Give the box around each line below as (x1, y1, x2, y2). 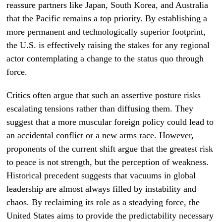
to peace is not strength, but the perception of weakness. (6, 157, 209, 167)
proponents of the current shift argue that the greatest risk (6, 144, 214, 154)
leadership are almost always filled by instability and (6, 184, 197, 194)
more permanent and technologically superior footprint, (6, 27, 206, 37)
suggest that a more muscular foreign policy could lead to (6, 117, 214, 127)
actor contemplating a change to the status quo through (6, 54, 204, 63)
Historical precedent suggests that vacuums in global (6, 170, 196, 180)
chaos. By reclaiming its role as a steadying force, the (6, 197, 200, 207)
